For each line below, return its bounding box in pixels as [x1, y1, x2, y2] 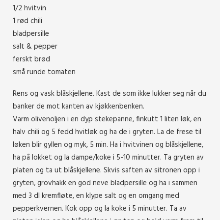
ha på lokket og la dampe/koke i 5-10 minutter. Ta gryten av [13, 151, 204, 164]
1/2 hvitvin [13, 2, 46, 14]
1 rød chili [13, 15, 42, 27]
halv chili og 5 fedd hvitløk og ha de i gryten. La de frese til [13, 126, 201, 138]
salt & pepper [13, 40, 57, 53]
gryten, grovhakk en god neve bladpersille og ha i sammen [13, 177, 197, 189]
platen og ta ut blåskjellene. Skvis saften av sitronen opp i [13, 164, 200, 176]
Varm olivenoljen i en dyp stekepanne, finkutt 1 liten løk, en [13, 113, 201, 125]
